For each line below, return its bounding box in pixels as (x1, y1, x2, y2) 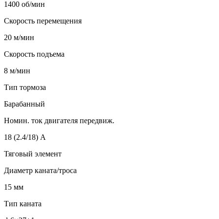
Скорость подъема (4, 50, 65, 59)
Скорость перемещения (4, 17, 82, 25)
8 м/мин (4, 66, 30, 75)
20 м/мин (4, 33, 34, 42)
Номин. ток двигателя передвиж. (4, 116, 114, 125)
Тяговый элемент (4, 150, 62, 158)
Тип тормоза (4, 83, 46, 92)
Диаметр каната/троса (4, 166, 77, 175)
